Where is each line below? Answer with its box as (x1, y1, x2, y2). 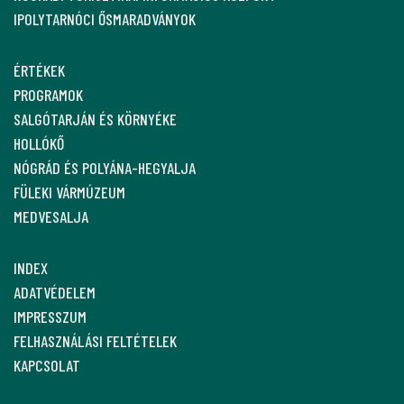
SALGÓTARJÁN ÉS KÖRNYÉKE (14, 109, 177, 130)
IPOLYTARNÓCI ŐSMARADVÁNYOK (14, 9, 196, 30)
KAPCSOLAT (14, 355, 80, 376)
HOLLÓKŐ (14, 133, 64, 154)
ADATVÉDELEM (14, 282, 96, 303)
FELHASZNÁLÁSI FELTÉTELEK (14, 331, 177, 352)
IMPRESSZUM (14, 307, 87, 327)
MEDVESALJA (14, 207, 88, 227)
